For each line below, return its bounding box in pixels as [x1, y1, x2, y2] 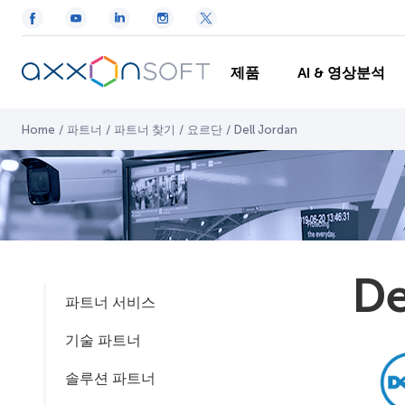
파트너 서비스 [65, 294, 155, 311]
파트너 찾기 [114, 123, 175, 137]
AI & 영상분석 [297, 63, 385, 81]
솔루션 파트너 [65, 370, 155, 387]
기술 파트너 [65, 332, 141, 349]
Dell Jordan [234, 123, 297, 137]
